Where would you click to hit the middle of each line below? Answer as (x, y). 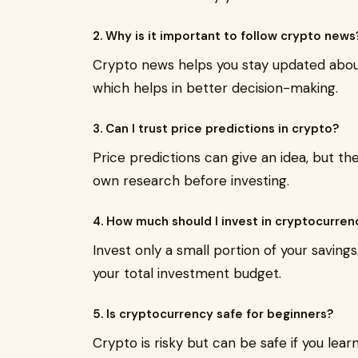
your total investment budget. (187, 273)
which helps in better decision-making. (215, 88)
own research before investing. (191, 181)
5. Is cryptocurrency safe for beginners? (213, 314)
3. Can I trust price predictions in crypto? (216, 129)
